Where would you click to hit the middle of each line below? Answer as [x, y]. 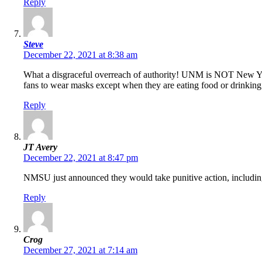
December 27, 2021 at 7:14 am [80, 250]
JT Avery [40, 147]
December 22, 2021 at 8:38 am [80, 55]
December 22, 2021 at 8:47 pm [81, 158]
